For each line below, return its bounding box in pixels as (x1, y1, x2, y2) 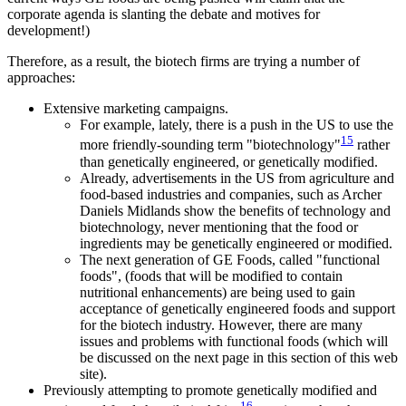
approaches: (7, 70, 75, 86)
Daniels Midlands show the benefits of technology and (80, 202, 391, 218)
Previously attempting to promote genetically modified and (43, 382, 377, 398)
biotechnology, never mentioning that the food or (80, 218, 358, 235)
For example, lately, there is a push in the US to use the (80, 117, 393, 133)
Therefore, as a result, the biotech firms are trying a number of (7, 53, 360, 70)
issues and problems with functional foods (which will (80, 333, 388, 349)
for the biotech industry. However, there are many (80, 316, 362, 333)
